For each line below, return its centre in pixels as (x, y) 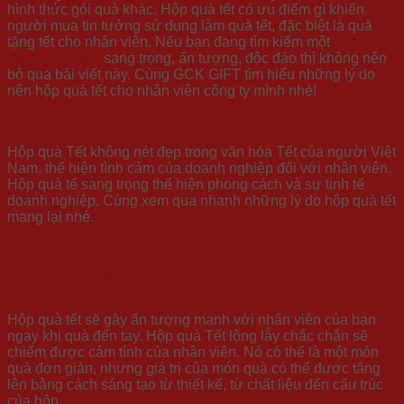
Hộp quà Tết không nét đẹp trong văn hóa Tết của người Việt (202, 152)
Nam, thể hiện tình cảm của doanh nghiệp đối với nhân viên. (199, 169)
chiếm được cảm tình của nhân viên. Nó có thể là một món (193, 353)
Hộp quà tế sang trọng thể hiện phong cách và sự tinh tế (186, 185)
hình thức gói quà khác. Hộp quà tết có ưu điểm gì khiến (186, 10)
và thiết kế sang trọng (119, 281)
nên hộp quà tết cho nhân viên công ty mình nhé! (162, 91)
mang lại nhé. (50, 217)
